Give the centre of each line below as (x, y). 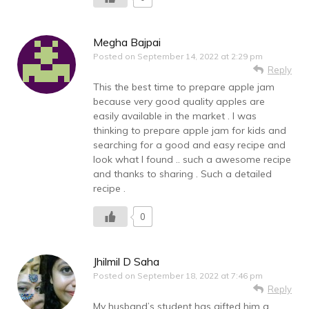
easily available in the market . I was (175, 116)
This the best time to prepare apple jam (184, 87)
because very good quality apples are (179, 102)
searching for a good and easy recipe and (189, 145)
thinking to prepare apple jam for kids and (190, 131)
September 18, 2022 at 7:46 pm (200, 276)
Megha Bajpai (127, 42)
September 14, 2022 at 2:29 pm (200, 57)
